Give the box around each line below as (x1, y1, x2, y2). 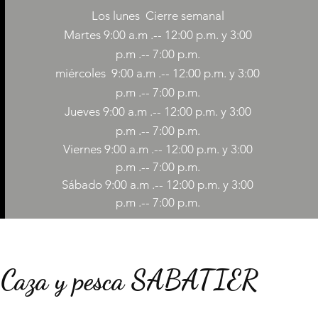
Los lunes (91, 9, 140, 23)
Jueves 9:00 (64, 104, 125, 119)
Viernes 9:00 (62, 142, 126, 157)
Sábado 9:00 (62, 177, 128, 192)
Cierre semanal (145, 9, 224, 23)
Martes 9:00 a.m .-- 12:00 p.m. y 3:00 (63, 28, 252, 43)
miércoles (55, 66, 106, 81)
